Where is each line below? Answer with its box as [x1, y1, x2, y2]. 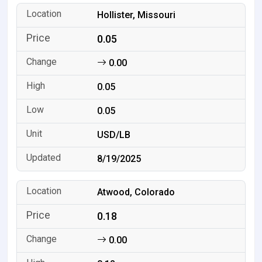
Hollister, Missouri [97, 9, 176, 21]
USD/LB [97, 129, 131, 141]
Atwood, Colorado [97, 187, 175, 198]
